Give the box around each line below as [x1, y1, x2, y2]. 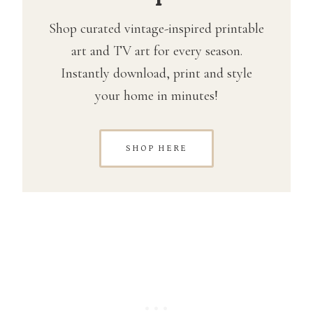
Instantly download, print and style [61, 64, 252, 82]
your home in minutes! [95, 87, 218, 104]
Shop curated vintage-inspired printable [49, 20, 264, 37]
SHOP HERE [126, 143, 187, 153]
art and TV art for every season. [71, 42, 242, 59]
